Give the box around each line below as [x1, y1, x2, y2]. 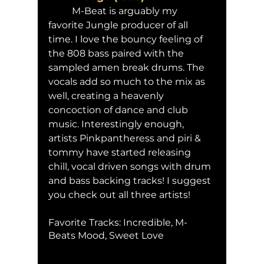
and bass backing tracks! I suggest [48, 174, 213, 186]
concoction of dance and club [48, 104, 190, 115]
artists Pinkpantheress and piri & [48, 132, 203, 144]
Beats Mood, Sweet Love [48, 229, 166, 241]
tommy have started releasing [48, 146, 193, 158]
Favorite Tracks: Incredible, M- [48, 216, 187, 228]
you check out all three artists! [48, 189, 193, 200]
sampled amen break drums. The [48, 61, 207, 73]
